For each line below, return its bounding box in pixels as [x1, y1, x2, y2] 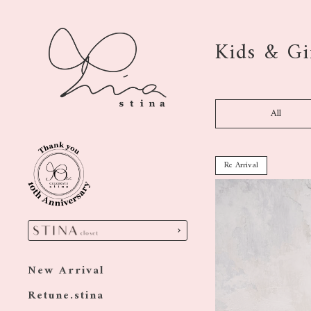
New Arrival [28, 261, 105, 281]
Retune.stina [28, 286, 104, 306]
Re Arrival [224, 158, 258, 173]
